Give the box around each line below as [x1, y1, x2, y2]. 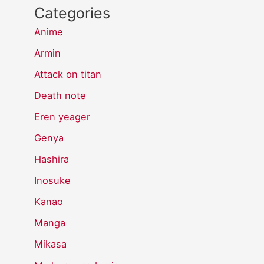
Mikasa [34, 238, 67, 250]
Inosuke [34, 174, 71, 187]
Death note [34, 89, 87, 101]
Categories [34, 4, 111, 22]
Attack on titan [34, 68, 102, 80]
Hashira [34, 153, 70, 166]
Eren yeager [34, 110, 91, 123]
